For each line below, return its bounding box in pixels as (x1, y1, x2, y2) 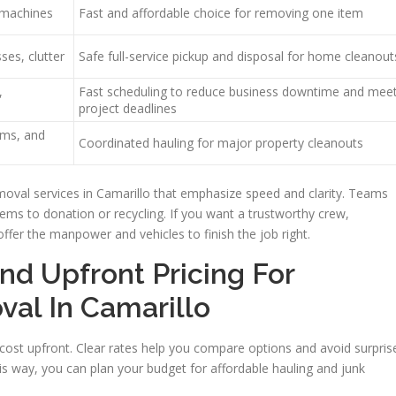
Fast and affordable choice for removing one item (79, 4, 363, 22)
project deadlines (79, 100, 177, 118)
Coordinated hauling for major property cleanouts (79, 134, 363, 152)
